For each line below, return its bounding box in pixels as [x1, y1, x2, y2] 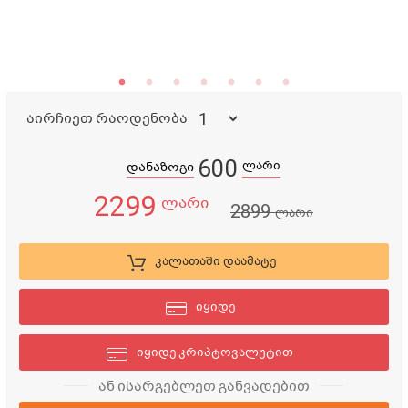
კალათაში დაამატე [154, 255, 276, 268]
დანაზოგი [127, 160, 195, 174]
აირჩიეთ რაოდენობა [25, 111, 188, 126]
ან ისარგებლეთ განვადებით [97, 379, 310, 393]
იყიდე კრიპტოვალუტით [137, 346, 294, 359]
